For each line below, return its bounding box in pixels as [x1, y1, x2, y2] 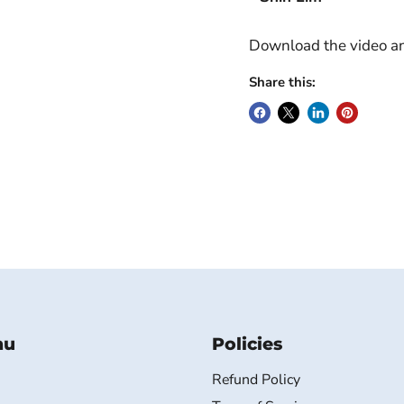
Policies [211, 332, 282, 354]
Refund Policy [211, 369, 300, 390]
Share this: [248, 73, 316, 92]
